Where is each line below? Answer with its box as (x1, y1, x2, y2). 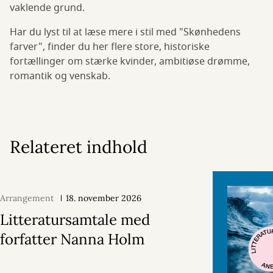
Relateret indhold (10, 136, 147, 158)
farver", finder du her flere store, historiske (10, 40, 210, 55)
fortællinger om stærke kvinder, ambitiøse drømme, (10, 54, 250, 69)
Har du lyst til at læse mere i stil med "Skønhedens (10, 25, 241, 40)
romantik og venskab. (10, 69, 110, 84)
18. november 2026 (66, 193, 141, 204)
